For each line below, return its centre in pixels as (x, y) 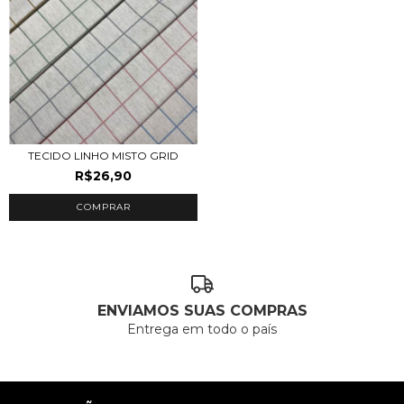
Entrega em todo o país (202, 330)
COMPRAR (103, 207)
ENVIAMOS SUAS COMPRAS (202, 311)
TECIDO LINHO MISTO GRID (103, 155)
